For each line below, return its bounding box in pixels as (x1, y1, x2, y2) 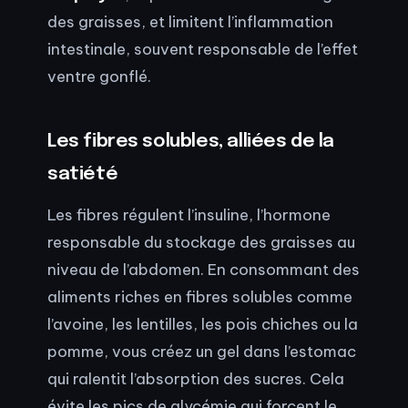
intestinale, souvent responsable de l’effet (47, 39, 358, 58)
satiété (47, 164, 118, 184)
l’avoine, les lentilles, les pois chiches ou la (47, 314, 358, 334)
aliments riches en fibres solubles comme (47, 287, 352, 307)
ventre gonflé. (47, 66, 151, 86)
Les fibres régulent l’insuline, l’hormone (47, 205, 331, 225)
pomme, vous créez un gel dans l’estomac (47, 342, 356, 362)
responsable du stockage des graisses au (47, 232, 355, 252)
